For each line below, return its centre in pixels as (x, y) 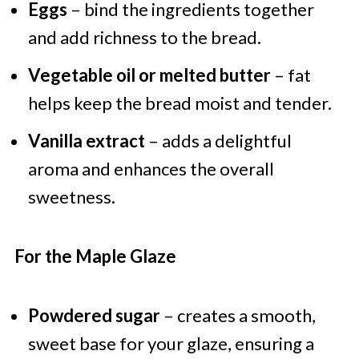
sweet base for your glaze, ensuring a (171, 344)
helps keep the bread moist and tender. (179, 103)
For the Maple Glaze (95, 256)
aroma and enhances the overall (151, 169)
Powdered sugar (94, 316)
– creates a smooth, (238, 316)
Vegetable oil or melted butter (149, 75)
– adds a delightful (218, 141)
